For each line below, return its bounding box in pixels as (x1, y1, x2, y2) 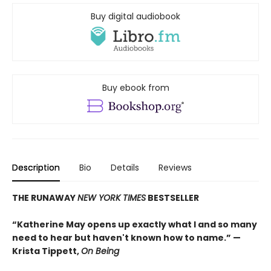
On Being (81, 245, 119, 258)
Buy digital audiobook (91, 10, 180, 23)
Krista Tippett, (12, 245, 81, 258)
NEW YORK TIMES (77, 192, 146, 204)
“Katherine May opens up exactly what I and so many (12, 218, 257, 231)
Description (12, 162, 60, 174)
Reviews (158, 162, 192, 174)
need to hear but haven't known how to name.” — (12, 232, 241, 244)
